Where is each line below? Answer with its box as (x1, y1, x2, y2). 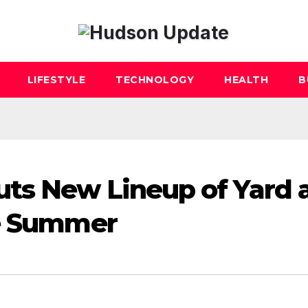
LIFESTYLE (27, 74, 85, 86)
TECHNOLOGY (115, 74, 194, 86)
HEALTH (224, 74, 268, 86)
